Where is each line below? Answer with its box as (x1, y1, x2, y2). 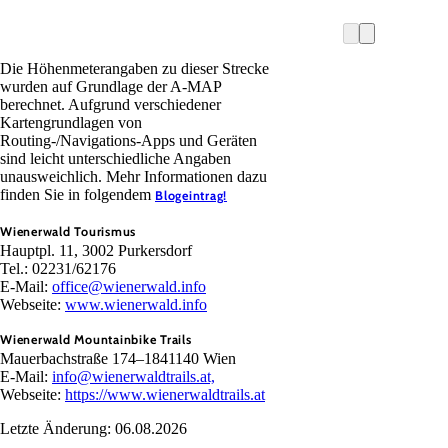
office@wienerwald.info (52, 277, 206, 295)
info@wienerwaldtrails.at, (52, 367, 215, 385)
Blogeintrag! (155, 187, 228, 203)
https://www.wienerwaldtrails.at (65, 385, 265, 403)
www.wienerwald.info (65, 295, 207, 313)
